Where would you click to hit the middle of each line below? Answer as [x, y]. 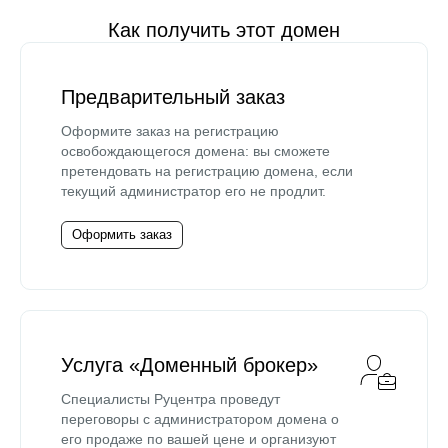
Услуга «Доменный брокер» [189, 365]
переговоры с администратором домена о [200, 419]
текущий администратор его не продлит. [193, 191]
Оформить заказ [122, 234]
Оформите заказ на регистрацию [170, 131]
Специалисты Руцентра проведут [170, 399]
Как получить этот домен [224, 30]
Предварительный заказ [173, 97]
